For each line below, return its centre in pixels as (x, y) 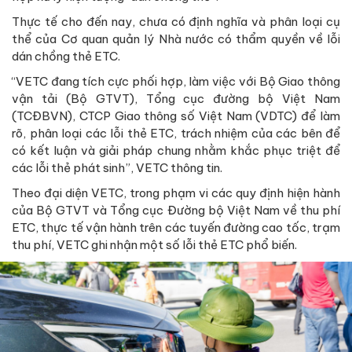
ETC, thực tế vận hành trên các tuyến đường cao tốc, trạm (176, 227)
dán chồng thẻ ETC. (66, 56)
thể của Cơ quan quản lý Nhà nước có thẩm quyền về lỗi (176, 38)
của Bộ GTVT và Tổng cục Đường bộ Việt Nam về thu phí (176, 210)
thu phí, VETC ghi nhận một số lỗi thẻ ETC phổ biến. (154, 244)
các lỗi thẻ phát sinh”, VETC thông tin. (117, 167)
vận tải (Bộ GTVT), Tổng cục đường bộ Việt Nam (176, 98)
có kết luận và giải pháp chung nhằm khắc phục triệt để (176, 150)
